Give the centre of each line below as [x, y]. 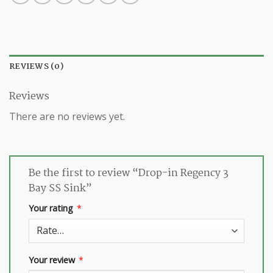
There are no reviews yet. [67, 116]
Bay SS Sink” [62, 188]
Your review [53, 260]
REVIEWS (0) [36, 66]
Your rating [52, 208]
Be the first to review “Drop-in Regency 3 [129, 173]
